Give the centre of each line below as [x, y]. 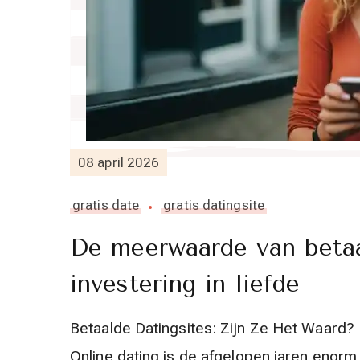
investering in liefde [185, 284]
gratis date [106, 205]
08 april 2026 [119, 162]
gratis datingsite [214, 205]
